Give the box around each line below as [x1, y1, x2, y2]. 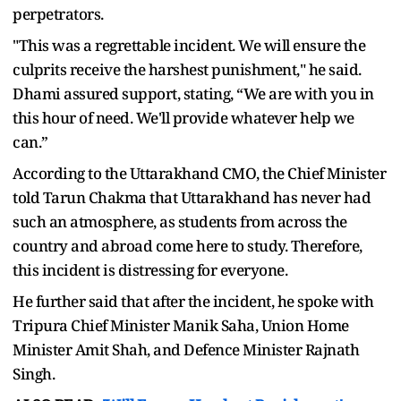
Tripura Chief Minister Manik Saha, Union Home [13, 314, 349, 336]
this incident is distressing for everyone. [13, 259, 287, 280]
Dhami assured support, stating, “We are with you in [13, 82, 374, 104]
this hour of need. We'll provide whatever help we [13, 107, 354, 128]
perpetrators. [13, 3, 104, 24]
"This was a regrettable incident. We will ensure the [13, 34, 365, 55]
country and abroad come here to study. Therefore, [13, 235, 363, 256]
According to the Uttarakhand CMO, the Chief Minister [13, 162, 386, 183]
